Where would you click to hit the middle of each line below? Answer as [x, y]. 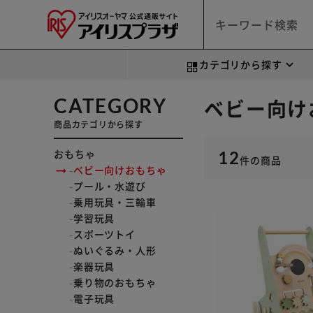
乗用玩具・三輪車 [115, 202]
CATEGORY [110, 105]
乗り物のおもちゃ [115, 282]
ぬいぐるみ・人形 [115, 250]
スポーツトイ [104, 234]
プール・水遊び [109, 186]
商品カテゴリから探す [99, 124]
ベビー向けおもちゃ [120, 170]
